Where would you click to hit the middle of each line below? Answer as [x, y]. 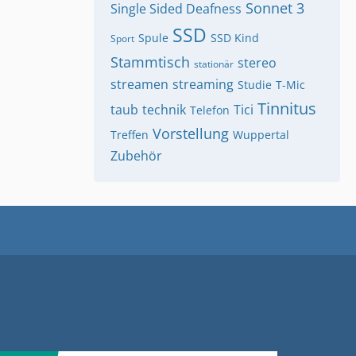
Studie [255, 85]
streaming [203, 84]
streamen [139, 84]
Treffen [130, 135]
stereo [257, 63]
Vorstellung [191, 133]
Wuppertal [261, 135]
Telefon [210, 110]
